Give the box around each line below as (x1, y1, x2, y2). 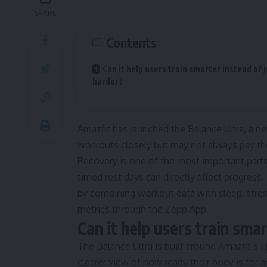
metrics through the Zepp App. (77, 203, 209, 215)
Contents (106, 34, 157, 51)
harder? (92, 76, 123, 86)
